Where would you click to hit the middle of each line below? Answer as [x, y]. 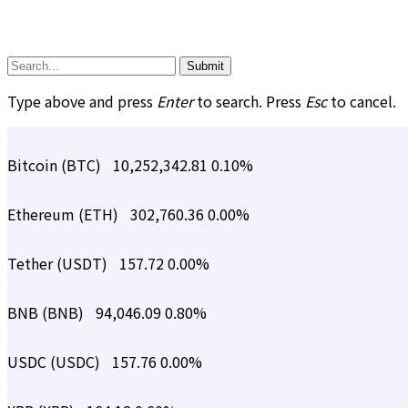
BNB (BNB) [47, 313]
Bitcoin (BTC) [56, 165]
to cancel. [362, 102]
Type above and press [82, 102]
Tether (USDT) [59, 264]
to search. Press [249, 102]
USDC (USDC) [56, 362]
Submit [205, 66]
